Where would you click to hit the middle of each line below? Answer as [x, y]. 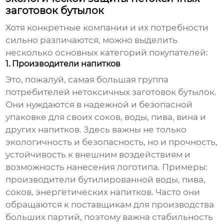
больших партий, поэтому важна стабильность [109, 217]
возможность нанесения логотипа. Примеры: [107, 167]
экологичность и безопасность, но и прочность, [112, 142]
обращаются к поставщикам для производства [110, 205]
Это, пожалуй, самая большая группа [87, 80]
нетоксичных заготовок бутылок [143, 92]
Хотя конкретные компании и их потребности [107, 28]
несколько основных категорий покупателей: [107, 53]
